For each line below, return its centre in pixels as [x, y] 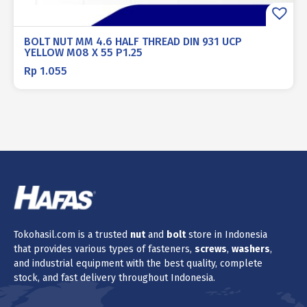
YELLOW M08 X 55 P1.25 [83, 53]
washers [251, 249]
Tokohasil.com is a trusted [72, 234]
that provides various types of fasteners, [104, 249]
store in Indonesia [226, 234]
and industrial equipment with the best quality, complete [138, 263]
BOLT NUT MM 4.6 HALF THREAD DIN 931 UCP [133, 42]
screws [211, 249]
